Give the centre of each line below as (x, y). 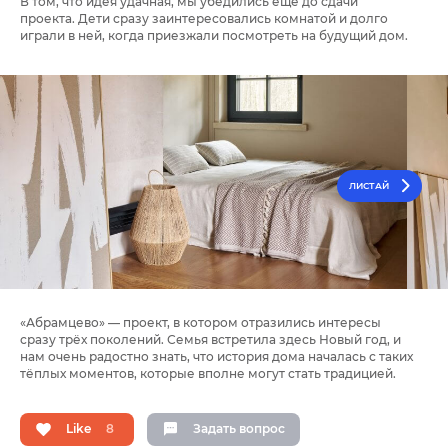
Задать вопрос (239, 429)
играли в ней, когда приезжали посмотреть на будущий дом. (214, 35)
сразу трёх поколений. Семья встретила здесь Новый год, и (210, 339)
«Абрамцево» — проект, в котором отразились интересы (200, 322)
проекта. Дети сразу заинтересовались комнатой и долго (204, 18)
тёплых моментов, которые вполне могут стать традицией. (208, 373)
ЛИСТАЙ (369, 185)
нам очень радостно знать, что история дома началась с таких (216, 356)
